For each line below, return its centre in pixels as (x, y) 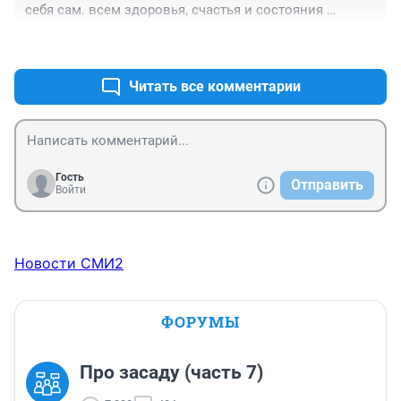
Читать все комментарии (215, 86)
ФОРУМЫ (200, 321)
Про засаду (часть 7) (171, 372)
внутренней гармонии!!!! (102, 27)
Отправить (327, 184)
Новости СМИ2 (69, 263)
